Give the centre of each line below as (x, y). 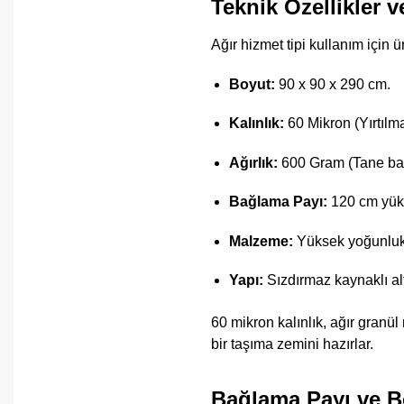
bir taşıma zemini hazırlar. (292, 344)
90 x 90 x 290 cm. (332, 84)
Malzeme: (261, 241)
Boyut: (252, 84)
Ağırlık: (253, 162)
